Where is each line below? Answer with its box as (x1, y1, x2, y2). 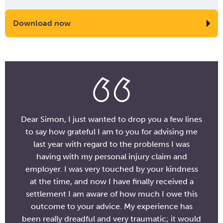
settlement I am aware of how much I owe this (25, 189, 198, 199)
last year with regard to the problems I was (33, 139, 190, 149)
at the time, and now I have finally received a (29, 177, 194, 186)
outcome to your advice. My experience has (30, 202, 193, 211)
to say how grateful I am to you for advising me (25, 127, 198, 136)
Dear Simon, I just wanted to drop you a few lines (21, 114, 202, 124)
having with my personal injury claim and (36, 152, 187, 161)
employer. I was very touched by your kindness (25, 164, 198, 174)
